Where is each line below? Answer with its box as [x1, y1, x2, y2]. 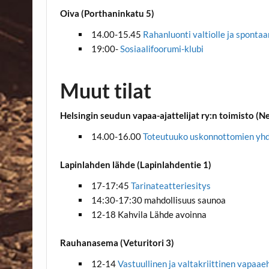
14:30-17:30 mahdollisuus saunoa [91, 195, 226, 206]
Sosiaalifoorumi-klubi [119, 43, 204, 55]
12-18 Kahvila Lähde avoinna [91, 209, 207, 220]
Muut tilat [60, 78, 152, 103]
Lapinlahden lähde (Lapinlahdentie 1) [60, 159, 212, 170]
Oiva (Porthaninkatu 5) [60, 7, 155, 19]
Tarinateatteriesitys [130, 180, 211, 192]
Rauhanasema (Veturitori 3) [60, 237, 175, 248]
